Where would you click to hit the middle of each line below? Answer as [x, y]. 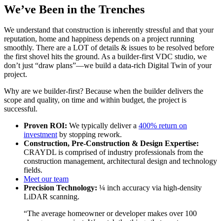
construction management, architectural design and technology [120, 161]
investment [40, 135]
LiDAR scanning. [52, 197]
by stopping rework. [90, 135]
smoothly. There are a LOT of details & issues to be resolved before [109, 48]
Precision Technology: [60, 188]
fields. [33, 170]
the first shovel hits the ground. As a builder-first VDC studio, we [105, 57]
